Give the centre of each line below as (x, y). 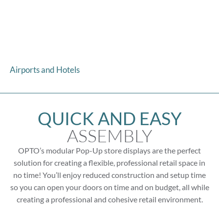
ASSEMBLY (109, 136)
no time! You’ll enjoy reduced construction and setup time (109, 175)
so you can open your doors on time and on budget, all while (109, 187)
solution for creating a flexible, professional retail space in (109, 163)
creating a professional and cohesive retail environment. (109, 199)
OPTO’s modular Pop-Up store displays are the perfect (109, 151)
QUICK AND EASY (109, 119)
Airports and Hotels (45, 70)
